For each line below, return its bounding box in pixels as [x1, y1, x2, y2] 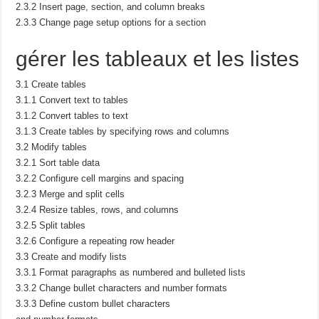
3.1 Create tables [16, 78, 87, 90]
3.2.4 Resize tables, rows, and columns [16, 204, 179, 215]
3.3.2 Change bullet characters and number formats [16, 282, 228, 293]
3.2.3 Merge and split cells [16, 188, 125, 199]
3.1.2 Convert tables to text [16, 110, 129, 121]
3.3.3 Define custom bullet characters [16, 298, 171, 309]
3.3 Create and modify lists [16, 251, 127, 262]
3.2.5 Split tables [16, 219, 86, 231]
